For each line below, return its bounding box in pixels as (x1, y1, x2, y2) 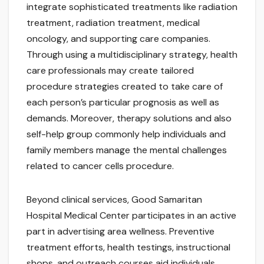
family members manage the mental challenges (27, 144, 227, 157)
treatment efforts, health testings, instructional (27, 241, 230, 254)
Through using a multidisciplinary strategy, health (27, 48, 237, 61)
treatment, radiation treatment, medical (27, 16, 200, 29)
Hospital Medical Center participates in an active (27, 209, 236, 222)
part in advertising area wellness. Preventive (27, 225, 214, 238)
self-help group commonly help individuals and (27, 128, 226, 141)
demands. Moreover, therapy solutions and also (27, 112, 232, 125)
